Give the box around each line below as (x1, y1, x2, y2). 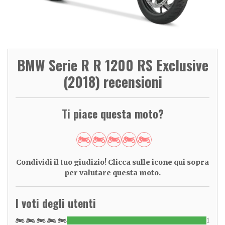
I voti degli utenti (16, 194, 96, 211)
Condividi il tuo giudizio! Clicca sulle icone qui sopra (16, 157, 209, 167)
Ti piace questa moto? (61, 105, 164, 122)
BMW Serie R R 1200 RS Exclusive (17, 54, 208, 75)
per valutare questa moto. (64, 168, 161, 177)
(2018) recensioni (63, 71, 162, 92)
